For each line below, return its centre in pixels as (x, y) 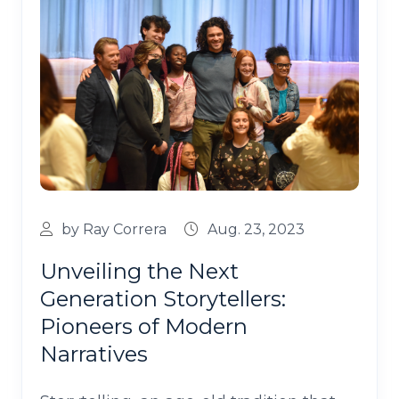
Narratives (94, 354)
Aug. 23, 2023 (256, 230)
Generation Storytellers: (163, 299)
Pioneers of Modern (144, 327)
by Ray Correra (114, 230)
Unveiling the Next (139, 272)
